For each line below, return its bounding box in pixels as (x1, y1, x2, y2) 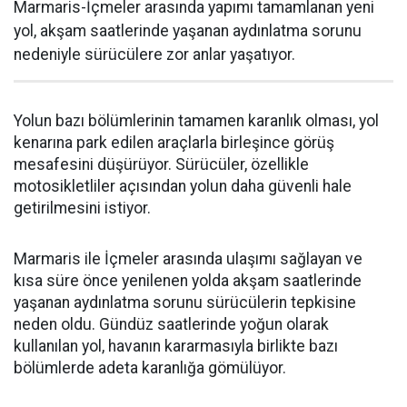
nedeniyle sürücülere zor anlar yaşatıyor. (14, 45, 295, 64)
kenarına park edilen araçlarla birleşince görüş (14, 134, 334, 152)
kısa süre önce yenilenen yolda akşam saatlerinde (14, 272, 362, 290)
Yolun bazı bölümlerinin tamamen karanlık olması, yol (14, 112, 379, 130)
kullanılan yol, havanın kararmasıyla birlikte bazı (14, 337, 338, 355)
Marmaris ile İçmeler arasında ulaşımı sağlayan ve (14, 250, 362, 268)
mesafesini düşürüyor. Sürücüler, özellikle (14, 155, 309, 174)
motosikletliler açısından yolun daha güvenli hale (14, 177, 352, 195)
